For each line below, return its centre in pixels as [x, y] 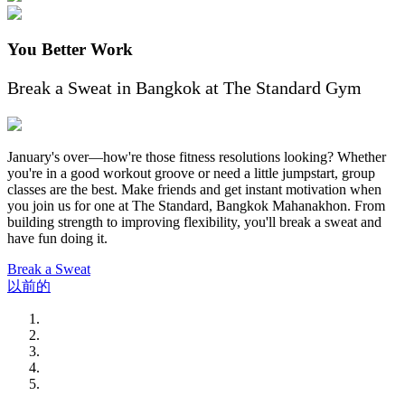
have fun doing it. [57, 239]
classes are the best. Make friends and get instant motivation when [194, 190]
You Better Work [70, 50]
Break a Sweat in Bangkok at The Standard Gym [184, 88]
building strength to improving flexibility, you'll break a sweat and [194, 222]
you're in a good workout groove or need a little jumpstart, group [191, 174]
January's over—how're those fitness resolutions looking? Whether [197, 157]
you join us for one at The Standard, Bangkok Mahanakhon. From [196, 206]
